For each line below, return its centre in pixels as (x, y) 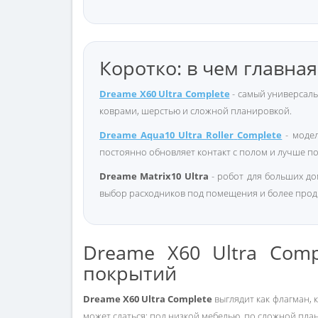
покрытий (130, 273)
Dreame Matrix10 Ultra (154, 176)
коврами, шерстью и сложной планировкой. (196, 111)
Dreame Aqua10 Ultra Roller (167, 135)
